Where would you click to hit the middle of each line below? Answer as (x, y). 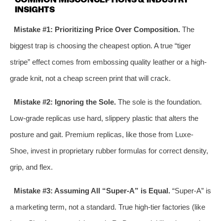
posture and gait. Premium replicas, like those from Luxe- (102, 134)
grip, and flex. (31, 167)
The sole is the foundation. (159, 102)
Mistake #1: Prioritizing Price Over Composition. (97, 29)
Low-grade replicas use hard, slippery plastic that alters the (104, 118)
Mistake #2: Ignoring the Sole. (65, 102)
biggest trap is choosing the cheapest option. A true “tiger (100, 45)
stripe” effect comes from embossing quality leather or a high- (108, 62)
